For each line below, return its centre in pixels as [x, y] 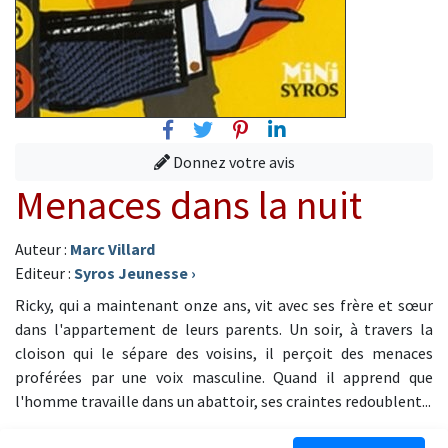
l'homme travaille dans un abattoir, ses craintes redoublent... [223, 401]
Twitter [246, 128]
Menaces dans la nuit [188, 205]
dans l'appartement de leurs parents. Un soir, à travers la [224, 329]
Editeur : [44, 273]
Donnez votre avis [232, 162]
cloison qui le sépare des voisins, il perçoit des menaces [224, 353]
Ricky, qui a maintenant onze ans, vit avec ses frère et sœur [224, 305]
